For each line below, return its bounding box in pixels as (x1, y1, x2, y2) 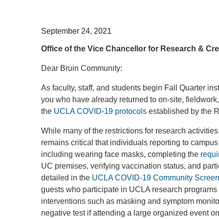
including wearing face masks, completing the (41, 150, 200, 158)
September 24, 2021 (41, 27, 111, 35)
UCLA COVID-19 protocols (54, 107, 147, 115)
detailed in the (41, 174, 92, 182)
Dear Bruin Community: (41, 64, 122, 72)
